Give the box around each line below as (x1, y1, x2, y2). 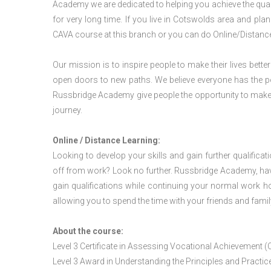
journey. (53, 105, 82, 115)
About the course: (53, 226, 123, 236)
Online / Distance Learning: (53, 135, 160, 145)
